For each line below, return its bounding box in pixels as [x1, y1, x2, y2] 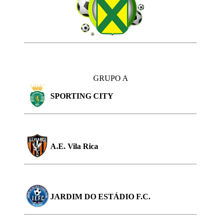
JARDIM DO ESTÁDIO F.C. [50, 192, 150, 201]
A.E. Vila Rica [50, 142, 98, 150]
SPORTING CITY [50, 91, 113, 100]
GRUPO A [93, 74, 128, 82]
